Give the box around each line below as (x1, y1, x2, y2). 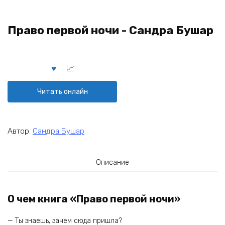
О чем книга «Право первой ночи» (8, 193, 180, 205)
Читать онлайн (37, 87, 88, 96)
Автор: (8, 126, 33, 136)
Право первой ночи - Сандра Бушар (8, 24, 213, 37)
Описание (96, 158, 129, 167)
